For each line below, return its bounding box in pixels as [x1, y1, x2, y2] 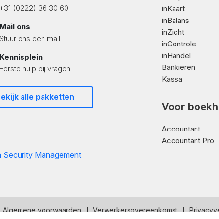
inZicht [162, 27, 184, 37]
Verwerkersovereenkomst [93, 206, 177, 214]
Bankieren [162, 63, 195, 72]
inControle [162, 39, 196, 48]
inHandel [162, 51, 191, 60]
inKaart [162, 4, 185, 13]
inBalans [162, 16, 189, 25]
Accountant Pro [162, 136, 214, 145]
